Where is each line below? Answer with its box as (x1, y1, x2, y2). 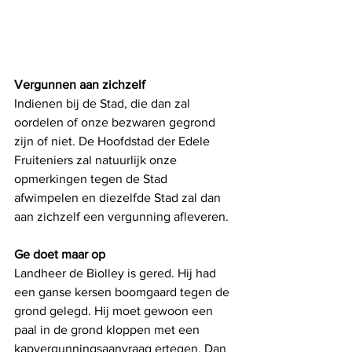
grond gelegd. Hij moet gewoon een (14, 303, 216, 317)
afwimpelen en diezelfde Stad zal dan (14, 190, 224, 204)
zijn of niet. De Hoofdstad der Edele (14, 134, 213, 148)
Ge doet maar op (14, 247, 105, 261)
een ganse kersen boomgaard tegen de (14, 284, 233, 299)
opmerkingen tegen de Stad (14, 171, 170, 185)
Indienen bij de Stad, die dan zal (14, 96, 193, 110)
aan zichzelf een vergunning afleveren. (14, 209, 229, 223)
